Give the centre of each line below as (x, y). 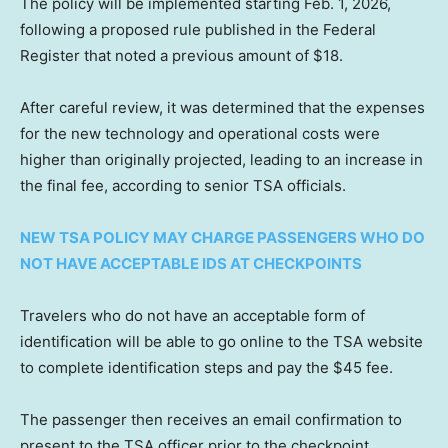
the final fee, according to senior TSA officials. (183, 186)
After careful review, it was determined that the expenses (222, 108)
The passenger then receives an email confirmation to (211, 420)
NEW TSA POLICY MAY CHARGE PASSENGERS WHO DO (222, 238)
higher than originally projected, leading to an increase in (221, 160)
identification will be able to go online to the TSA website (221, 342)
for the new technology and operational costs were (200, 134)
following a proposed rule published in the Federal (198, 30)
